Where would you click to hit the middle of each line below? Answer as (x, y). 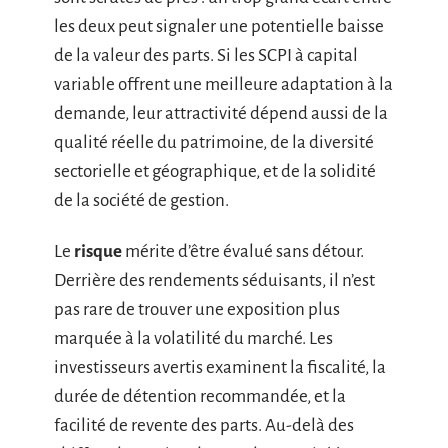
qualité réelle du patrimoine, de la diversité (214, 142)
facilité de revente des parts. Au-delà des (204, 425)
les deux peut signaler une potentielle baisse (219, 26)
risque (98, 251)
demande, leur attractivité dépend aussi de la (221, 113)
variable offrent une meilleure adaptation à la (223, 84)
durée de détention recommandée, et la (200, 396)
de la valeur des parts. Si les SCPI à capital (206, 55)
